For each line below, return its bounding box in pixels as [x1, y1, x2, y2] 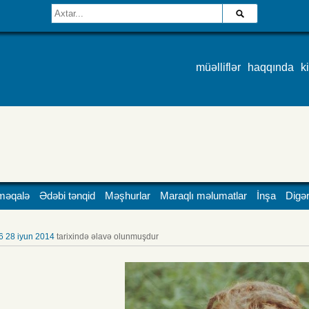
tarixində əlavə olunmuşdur [54, 231, 159, 241]
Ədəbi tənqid [39, 190, 95, 201]
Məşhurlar [105, 190, 150, 201]
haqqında [248, 61, 294, 74]
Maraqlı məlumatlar [160, 190, 247, 201]
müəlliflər [196, 61, 241, 74]
